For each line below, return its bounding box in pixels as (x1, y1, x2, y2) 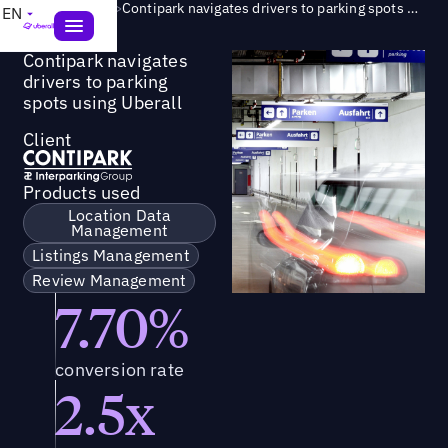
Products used (23, 180, 141, 204)
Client (23, 127, 72, 151)
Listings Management (32, 244, 190, 265)
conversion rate (55, 357, 185, 381)
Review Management (32, 269, 187, 290)
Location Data (67, 204, 172, 225)
